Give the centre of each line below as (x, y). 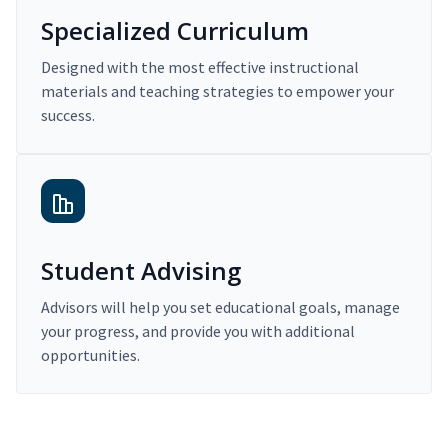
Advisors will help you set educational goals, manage (220, 307)
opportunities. (90, 355)
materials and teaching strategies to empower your (217, 91)
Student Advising (141, 271)
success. (68, 115)
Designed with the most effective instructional (200, 67)
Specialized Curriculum (175, 31)
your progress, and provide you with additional (198, 331)
